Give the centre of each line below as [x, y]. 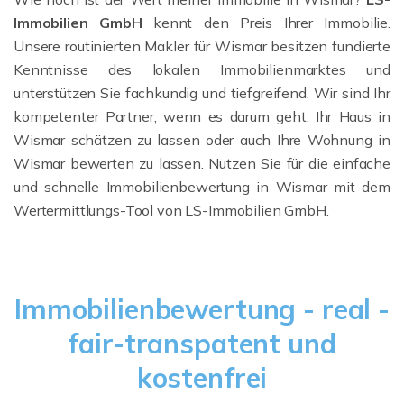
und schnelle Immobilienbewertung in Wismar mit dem [202, 186]
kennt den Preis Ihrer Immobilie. [266, 22]
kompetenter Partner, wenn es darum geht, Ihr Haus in [202, 116]
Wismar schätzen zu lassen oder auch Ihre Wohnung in [202, 139]
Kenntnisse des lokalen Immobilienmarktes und [202, 69]
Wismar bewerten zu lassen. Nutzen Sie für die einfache [202, 163]
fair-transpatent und [202, 343]
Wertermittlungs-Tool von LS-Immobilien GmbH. [171, 210]
